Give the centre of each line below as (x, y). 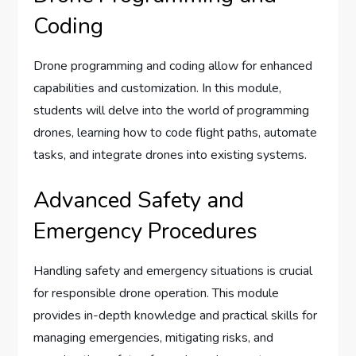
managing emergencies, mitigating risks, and (154, 338)
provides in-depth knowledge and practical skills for (176, 316)
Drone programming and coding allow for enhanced (173, 66)
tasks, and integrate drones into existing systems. (170, 155)
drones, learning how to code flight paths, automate (176, 133)
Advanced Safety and (139, 201)
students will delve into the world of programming (172, 111)
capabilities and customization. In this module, (158, 89)
